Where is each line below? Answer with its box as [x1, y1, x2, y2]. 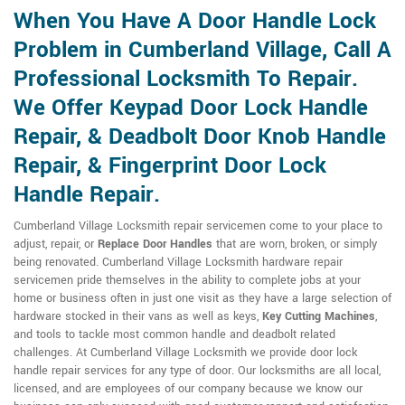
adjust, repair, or [14, 236, 98, 252]
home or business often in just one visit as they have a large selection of [14, 290, 391, 306]
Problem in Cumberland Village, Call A [14, 34, 391, 66]
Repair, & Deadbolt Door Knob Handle [14, 121, 386, 153]
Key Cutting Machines [262, 308, 375, 325]
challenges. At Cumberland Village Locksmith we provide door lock [14, 344, 357, 361]
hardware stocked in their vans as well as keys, [14, 308, 262, 325]
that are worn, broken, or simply [212, 236, 377, 252]
